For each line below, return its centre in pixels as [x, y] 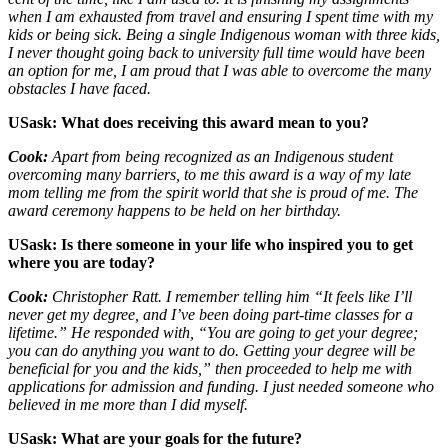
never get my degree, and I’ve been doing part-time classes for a [210, 315]
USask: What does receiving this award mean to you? [188, 123]
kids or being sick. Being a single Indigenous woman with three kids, [224, 35]
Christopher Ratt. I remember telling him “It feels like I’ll [230, 297]
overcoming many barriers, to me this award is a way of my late [209, 175]
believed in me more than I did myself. [128, 405]
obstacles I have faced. [79, 89]
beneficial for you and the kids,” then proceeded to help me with [210, 369]
